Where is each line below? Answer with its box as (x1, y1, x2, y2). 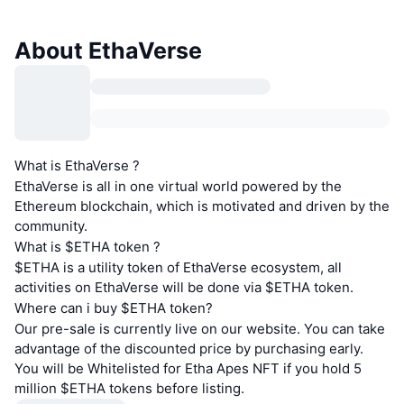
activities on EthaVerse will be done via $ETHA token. (14, 279, 353, 297)
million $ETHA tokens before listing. (14, 380, 244, 398)
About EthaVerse (14, 37, 202, 65)
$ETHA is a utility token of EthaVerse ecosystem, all (14, 259, 342, 277)
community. (14, 217, 87, 235)
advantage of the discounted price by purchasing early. (14, 340, 363, 358)
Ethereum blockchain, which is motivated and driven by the (14, 197, 390, 216)
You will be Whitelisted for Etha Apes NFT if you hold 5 (14, 360, 362, 378)
